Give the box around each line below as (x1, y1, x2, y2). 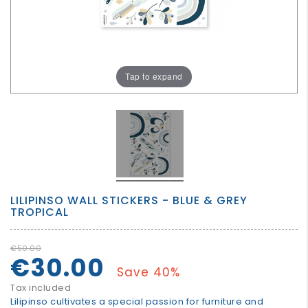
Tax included (10, 280, 71, 294)
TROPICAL (10, 203, 69, 220)
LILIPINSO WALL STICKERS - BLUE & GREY (10, 192, 247, 208)
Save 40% (117, 263, 180, 280)
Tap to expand (125, 70, 183, 82)
